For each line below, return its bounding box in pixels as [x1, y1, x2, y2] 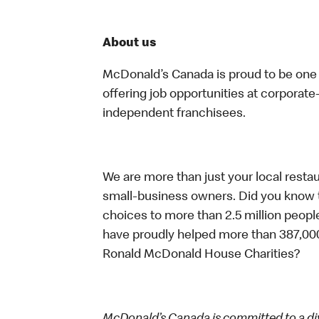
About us [103, 37, 157, 50]
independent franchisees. [103, 108, 249, 120]
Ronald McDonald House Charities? [103, 249, 303, 261]
